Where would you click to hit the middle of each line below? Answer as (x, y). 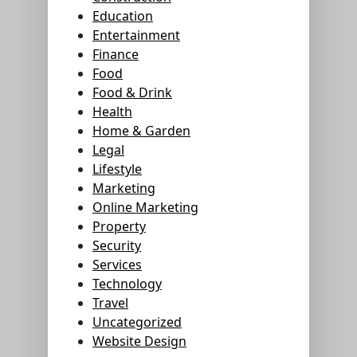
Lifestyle (117, 169)
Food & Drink (132, 93)
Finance (116, 55)
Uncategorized (137, 322)
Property (119, 227)
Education (123, 16)
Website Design (139, 341)
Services (117, 265)
